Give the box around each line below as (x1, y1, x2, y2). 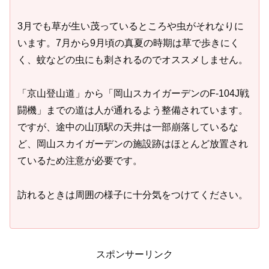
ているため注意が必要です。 (17, 156, 142, 166)
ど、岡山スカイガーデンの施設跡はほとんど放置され (17, 139, 248, 150)
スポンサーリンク (96, 249, 173, 259)
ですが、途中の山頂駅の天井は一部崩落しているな (17, 122, 238, 133)
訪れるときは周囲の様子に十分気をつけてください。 (17, 190, 248, 201)
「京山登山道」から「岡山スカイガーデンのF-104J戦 (17, 88, 249, 99)
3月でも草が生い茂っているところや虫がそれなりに (17, 20, 244, 31)
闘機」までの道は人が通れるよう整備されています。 (17, 105, 248, 116)
